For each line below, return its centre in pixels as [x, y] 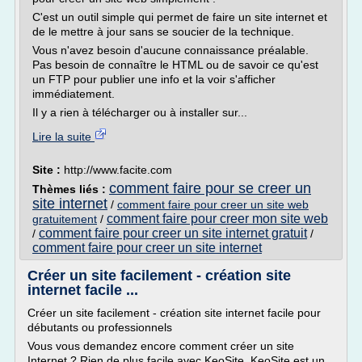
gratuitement [65, 219]
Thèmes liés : [71, 189]
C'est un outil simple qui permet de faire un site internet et [180, 17]
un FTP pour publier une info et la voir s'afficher [154, 79]
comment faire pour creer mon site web [217, 219]
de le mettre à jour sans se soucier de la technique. [163, 32]
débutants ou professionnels [100, 327]
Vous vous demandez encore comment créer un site [161, 346]
